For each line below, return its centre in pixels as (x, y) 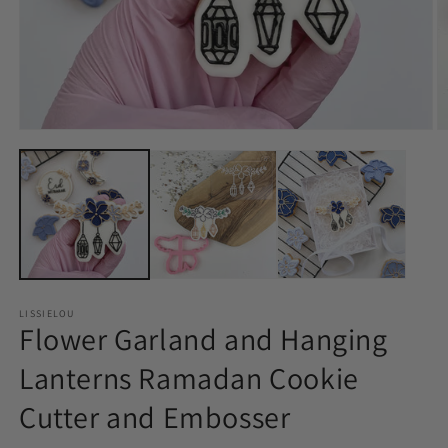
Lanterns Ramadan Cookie (189, 377)
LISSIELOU (47, 313)
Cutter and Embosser (155, 416)
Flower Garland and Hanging (203, 338)
